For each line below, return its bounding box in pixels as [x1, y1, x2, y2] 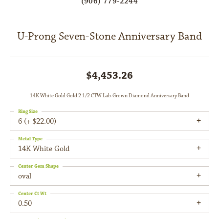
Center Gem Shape [18, 163, 59, 170]
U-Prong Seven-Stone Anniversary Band [17, 29, 202, 44]
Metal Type [18, 136, 43, 142]
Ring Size [18, 109, 38, 115]
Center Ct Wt [18, 191, 46, 197]
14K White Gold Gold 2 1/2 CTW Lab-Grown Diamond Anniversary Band [30, 92, 189, 100]
